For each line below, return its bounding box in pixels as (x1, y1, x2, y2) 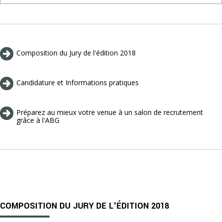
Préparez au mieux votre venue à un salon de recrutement (16, 107, 203, 117)
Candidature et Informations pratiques (16, 77, 139, 87)
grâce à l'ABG (16, 115, 59, 125)
